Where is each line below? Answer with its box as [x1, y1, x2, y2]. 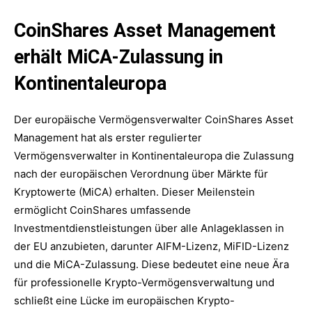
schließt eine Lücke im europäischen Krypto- [14, 293, 235, 307]
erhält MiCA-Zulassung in [14, 45, 223, 68]
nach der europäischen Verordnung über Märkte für [14, 166, 268, 180]
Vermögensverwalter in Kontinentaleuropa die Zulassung [14, 148, 294, 162]
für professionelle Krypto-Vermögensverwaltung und [14, 275, 274, 289]
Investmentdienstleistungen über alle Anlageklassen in [14, 221, 284, 235]
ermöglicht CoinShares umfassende [14, 203, 191, 217]
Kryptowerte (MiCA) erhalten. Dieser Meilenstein [14, 185, 255, 198]
